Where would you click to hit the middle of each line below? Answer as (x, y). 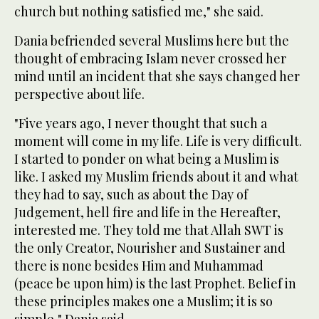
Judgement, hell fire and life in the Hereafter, (147, 212)
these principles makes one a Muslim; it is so (143, 301)
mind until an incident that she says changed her (157, 76)
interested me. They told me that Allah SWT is (149, 230)
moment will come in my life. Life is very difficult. (158, 141)
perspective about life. (79, 94)
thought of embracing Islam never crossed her (150, 58)
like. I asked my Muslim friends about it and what (156, 176)
